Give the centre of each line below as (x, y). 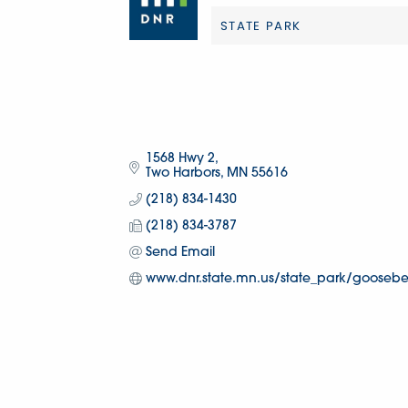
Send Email (180, 253)
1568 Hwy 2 (180, 159)
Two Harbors (183, 174)
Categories (262, 42)
